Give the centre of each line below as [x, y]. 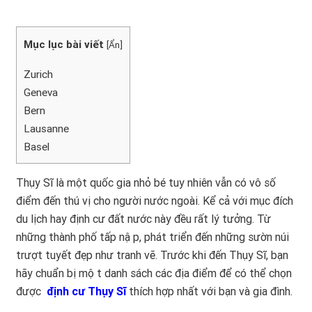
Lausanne [46, 129]
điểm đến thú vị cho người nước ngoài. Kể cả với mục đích [155, 201]
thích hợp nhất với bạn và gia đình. [209, 292]
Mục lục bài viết [64, 44]
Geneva [41, 93]
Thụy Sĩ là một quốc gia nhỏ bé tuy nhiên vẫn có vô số [146, 183]
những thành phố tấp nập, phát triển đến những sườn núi [153, 237]
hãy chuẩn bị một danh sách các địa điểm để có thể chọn [154, 274]
